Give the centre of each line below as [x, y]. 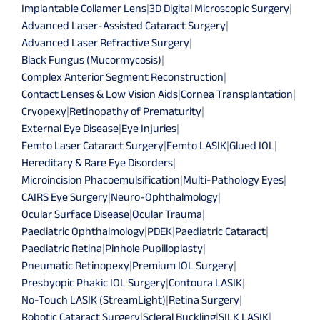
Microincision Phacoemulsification [101, 179]
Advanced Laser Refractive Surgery [105, 42]
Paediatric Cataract [220, 231]
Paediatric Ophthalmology [83, 231]
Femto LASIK [196, 145]
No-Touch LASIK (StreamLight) [94, 299]
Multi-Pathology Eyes [233, 179]
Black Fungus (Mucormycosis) [91, 59]
